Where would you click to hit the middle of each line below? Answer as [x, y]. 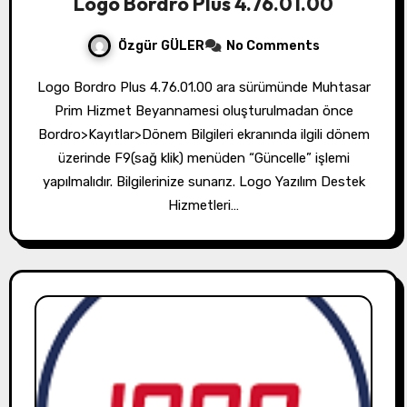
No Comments [273, 46]
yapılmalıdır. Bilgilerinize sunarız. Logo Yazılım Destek [203, 182]
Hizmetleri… [203, 206]
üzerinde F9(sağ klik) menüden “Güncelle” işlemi [203, 159]
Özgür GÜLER [161, 45]
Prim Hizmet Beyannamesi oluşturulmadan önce [203, 111]
